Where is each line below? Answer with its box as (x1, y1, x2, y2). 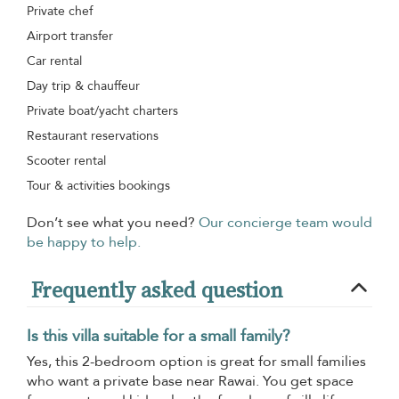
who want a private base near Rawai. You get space (27, 370, 354, 391)
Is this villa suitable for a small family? (27, 324, 290, 347)
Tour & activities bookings (27, 176, 170, 194)
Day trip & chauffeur (27, 77, 140, 94)
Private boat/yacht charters (27, 102, 178, 119)
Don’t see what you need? (27, 212, 199, 232)
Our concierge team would (199, 212, 372, 232)
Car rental (27, 52, 82, 69)
